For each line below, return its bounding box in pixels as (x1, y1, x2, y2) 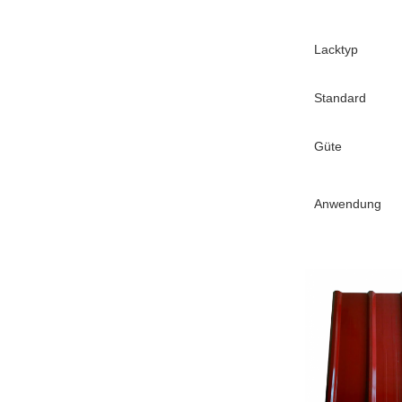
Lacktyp (314, 42, 358, 57)
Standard (314, 91, 366, 106)
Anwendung (314, 197, 381, 212)
